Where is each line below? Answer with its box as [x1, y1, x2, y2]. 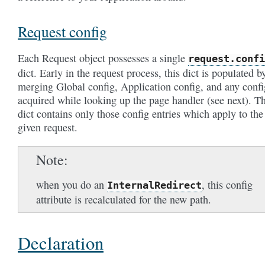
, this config [202, 177, 253, 192]
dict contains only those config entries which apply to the [18, 106, 263, 121]
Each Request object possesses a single [18, 50, 188, 65]
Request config [18, 21, 107, 41]
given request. [18, 119, 77, 134]
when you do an [36, 177, 107, 192]
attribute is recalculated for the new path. [36, 192, 211, 206]
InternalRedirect [107, 179, 202, 191]
